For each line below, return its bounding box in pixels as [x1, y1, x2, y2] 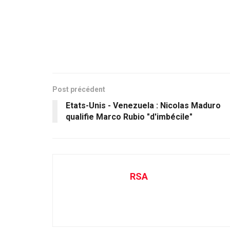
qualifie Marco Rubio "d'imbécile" [66, 112, 193, 122]
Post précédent [52, 85, 105, 94]
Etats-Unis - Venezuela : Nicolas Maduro [66, 101, 221, 111]
